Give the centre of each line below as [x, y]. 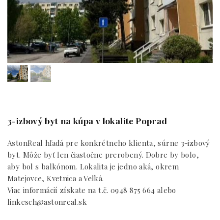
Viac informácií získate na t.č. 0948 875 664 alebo [92, 190]
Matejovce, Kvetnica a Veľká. [56, 178]
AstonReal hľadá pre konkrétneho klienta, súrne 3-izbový [109, 143]
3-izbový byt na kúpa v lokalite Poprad [87, 121]
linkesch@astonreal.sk [47, 202]
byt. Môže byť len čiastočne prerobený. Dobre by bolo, [103, 155]
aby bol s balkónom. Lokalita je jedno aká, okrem [93, 166]
